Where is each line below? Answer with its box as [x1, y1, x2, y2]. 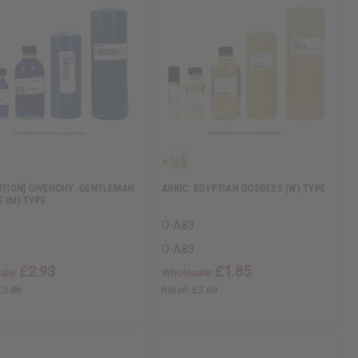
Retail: [161, 284, 193, 296]
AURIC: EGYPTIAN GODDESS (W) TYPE [161, 182, 326, 195]
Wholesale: [161, 267, 216, 280]
